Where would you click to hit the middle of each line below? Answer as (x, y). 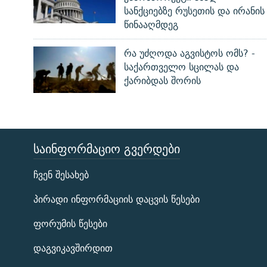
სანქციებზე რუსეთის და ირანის (194, 11)
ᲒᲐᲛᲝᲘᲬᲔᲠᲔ (32, 188)
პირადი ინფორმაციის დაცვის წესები (117, 200)
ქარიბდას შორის (162, 81)
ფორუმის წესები (70, 224)
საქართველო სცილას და (181, 67)
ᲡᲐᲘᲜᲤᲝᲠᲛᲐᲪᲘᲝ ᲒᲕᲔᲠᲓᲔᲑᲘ (107, 149)
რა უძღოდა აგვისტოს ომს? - (189, 54)
